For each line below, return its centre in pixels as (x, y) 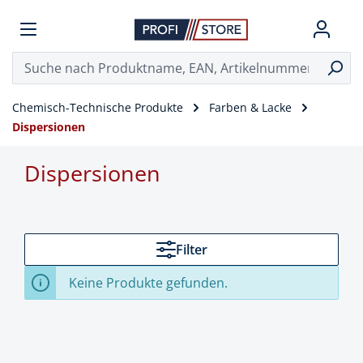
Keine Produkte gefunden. (148, 283)
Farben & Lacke (250, 107)
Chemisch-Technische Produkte (98, 107)
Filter (191, 250)
